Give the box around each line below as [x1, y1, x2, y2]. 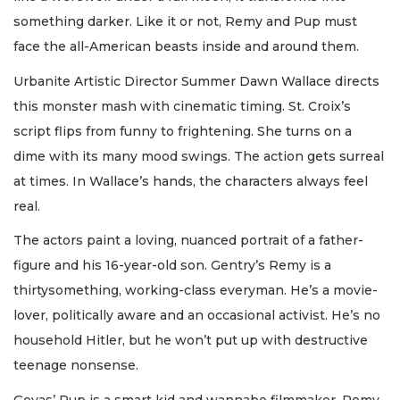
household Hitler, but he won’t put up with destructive [13, 332, 368, 349]
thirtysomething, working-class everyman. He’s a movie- [13, 282, 378, 299]
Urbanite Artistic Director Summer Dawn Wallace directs [13, 72, 379, 89]
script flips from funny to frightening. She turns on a [13, 122, 352, 139]
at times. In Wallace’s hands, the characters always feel [13, 172, 368, 189]
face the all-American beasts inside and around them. [13, 38, 359, 55]
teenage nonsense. [13, 357, 142, 374]
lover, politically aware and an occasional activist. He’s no [13, 307, 380, 324]
